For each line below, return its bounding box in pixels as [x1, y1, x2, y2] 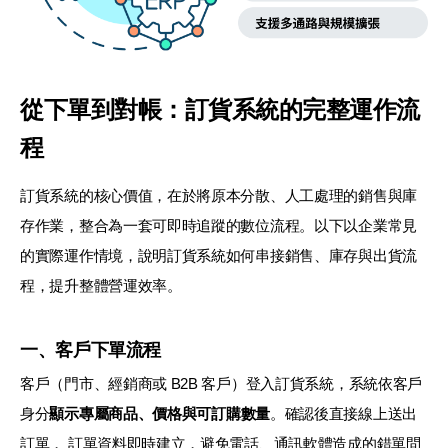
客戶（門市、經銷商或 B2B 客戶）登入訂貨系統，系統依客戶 [20, 374, 422, 392]
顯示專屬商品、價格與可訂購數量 [49, 404, 270, 422]
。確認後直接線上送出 [269, 404, 417, 422]
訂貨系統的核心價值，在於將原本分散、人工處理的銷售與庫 [20, 186, 417, 204]
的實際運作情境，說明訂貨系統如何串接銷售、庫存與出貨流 [20, 246, 417, 264]
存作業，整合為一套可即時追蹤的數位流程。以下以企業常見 [20, 216, 417, 234]
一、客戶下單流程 [20, 339, 162, 360]
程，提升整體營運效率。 [20, 276, 182, 294]
